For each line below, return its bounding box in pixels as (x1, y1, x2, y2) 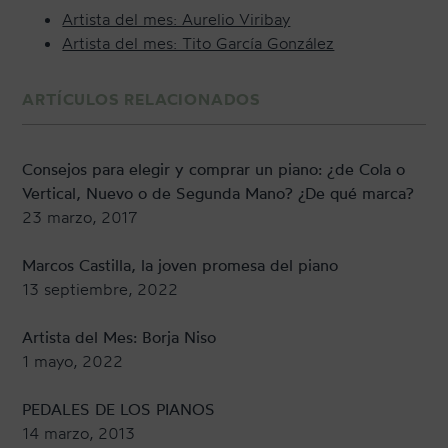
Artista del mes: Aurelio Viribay (62, 9, 291, 30)
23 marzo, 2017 (22, 207, 139, 228)
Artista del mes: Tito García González (62, 33, 335, 54)
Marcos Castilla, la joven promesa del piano (22, 255, 339, 276)
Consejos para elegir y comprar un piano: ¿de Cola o (22, 159, 406, 180)
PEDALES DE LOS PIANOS (22, 399, 216, 420)
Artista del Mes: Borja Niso (22, 327, 217, 348)
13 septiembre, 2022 (22, 279, 179, 300)
